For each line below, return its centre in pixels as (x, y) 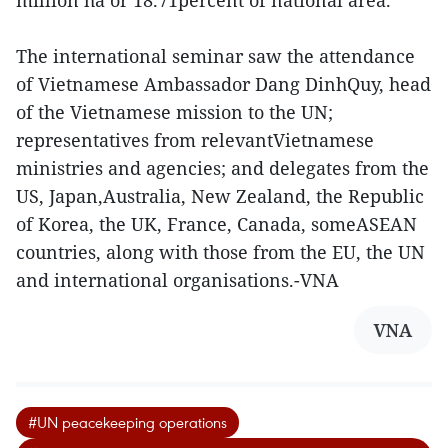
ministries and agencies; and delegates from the (222, 167)
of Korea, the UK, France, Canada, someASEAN (216, 223)
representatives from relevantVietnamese (195, 139)
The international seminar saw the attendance (215, 55)
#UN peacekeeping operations (127, 421)
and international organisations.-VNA (187, 279)
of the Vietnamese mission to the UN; (174, 111)
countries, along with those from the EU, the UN (220, 251)
